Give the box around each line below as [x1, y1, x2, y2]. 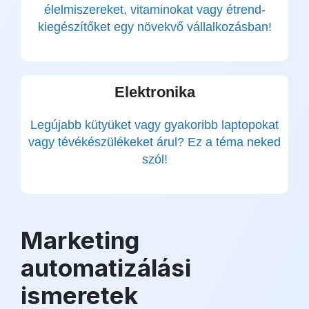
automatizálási [21, 253, 191, 282]
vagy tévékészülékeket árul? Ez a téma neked [28, 135, 281, 149]
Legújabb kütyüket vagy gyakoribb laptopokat [30, 118, 279, 132]
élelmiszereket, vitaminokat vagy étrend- [43, 3, 266, 17]
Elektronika [114, 83, 195, 101]
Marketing [21, 226, 139, 255]
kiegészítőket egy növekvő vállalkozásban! [37, 20, 272, 34]
